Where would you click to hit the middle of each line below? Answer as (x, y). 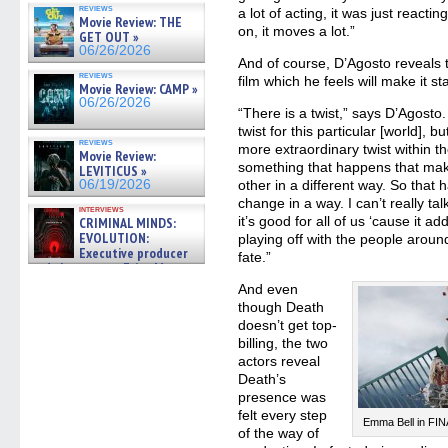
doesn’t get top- (288, 325)
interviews (101, 208)
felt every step (283, 415)
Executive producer (133, 253)
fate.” (255, 257)
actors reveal (279, 361)
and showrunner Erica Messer (112, 268)
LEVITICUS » (113, 171)
